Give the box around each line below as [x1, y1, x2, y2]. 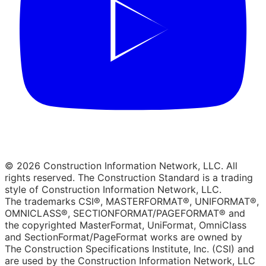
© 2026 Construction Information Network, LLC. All [5, 159, 237, 172]
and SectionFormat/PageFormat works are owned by [5, 230, 242, 243]
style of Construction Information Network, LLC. [5, 183, 221, 195]
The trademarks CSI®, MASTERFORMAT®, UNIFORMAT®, [5, 195, 259, 207]
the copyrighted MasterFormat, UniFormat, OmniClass [5, 218, 246, 231]
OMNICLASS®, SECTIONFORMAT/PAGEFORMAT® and [5, 207, 245, 219]
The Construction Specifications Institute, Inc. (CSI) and [5, 242, 254, 255]
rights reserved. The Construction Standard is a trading [5, 171, 253, 183]
